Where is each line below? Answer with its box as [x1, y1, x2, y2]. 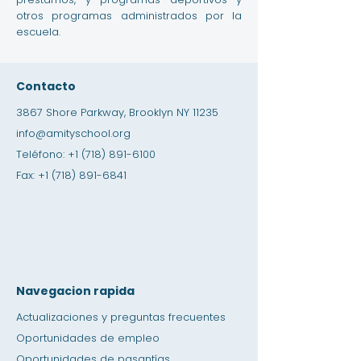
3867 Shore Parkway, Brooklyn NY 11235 [16, 105, 218, 120]
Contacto [16, 78, 76, 94]
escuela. [16, 24, 60, 39]
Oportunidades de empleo [16, 330, 160, 346]
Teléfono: [16, 147, 68, 162]
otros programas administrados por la [16, 8, 242, 23]
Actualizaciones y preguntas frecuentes [16, 309, 226, 325]
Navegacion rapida [16, 283, 135, 299]
